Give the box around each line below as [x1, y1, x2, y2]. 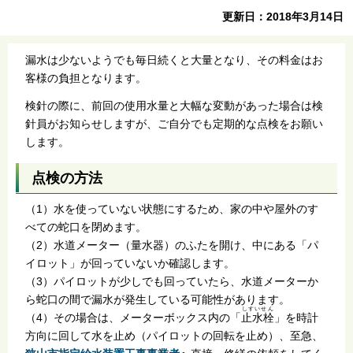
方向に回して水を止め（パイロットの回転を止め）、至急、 [24, 329, 323, 343]
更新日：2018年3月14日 [222, 9, 344, 23]
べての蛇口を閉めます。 [24, 221, 147, 234]
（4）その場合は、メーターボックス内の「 [24, 311, 241, 325]
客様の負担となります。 [24, 71, 147, 84]
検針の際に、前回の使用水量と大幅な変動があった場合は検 [24, 98, 323, 112]
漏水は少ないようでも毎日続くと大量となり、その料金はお [24, 53, 323, 66]
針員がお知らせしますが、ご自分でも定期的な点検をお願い [24, 117, 323, 130]
